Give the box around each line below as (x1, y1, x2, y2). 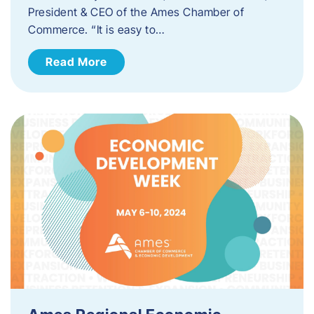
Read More (46, 54, 107, 69)
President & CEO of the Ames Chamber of (28, 4, 244, 19)
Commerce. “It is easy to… (28, 22, 165, 36)
